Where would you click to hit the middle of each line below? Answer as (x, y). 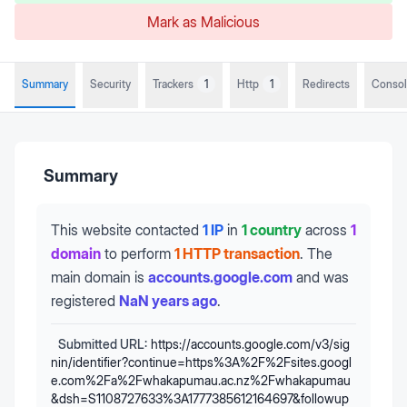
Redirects (326, 84)
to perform (138, 253)
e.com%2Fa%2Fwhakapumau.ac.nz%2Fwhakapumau (201, 380)
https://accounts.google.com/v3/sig (250, 344)
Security (110, 84)
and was (323, 277)
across (326, 230)
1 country (272, 230)
